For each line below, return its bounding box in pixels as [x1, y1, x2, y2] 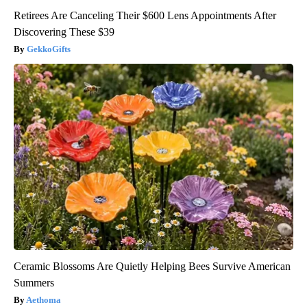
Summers [14, 277, 54, 289]
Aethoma [26, 295, 61, 306]
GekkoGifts [27, 44, 71, 55]
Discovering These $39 [14, 26, 114, 38]
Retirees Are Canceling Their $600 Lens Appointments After [14, 10, 276, 22]
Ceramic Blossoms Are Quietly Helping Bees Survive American [14, 260, 291, 273]
